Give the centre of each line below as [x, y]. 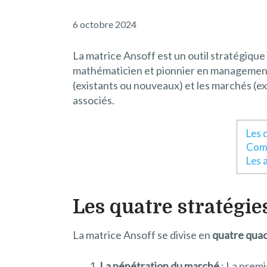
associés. [94, 100]
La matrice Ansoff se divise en [142, 235]
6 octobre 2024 [105, 24]
